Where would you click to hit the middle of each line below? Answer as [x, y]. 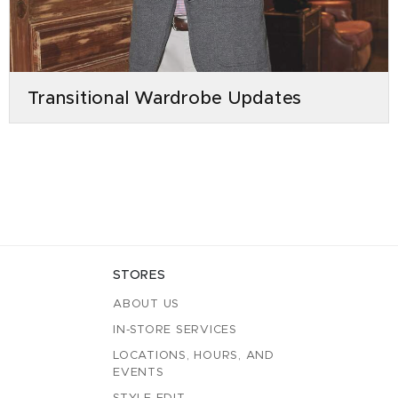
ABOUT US [146, 304]
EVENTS [139, 373]
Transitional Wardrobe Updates [165, 98]
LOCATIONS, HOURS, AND [194, 356]
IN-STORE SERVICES [175, 330]
